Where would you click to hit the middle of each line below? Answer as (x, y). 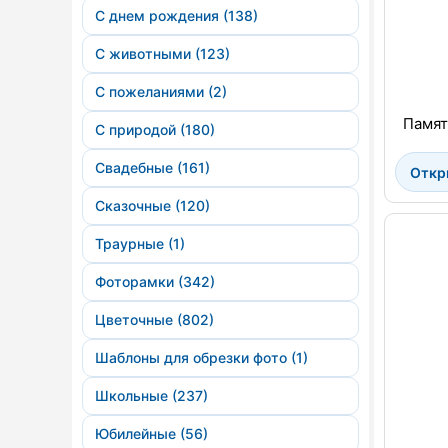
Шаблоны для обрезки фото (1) (201, 357)
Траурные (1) (140, 243)
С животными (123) (162, 53)
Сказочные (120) (152, 205)
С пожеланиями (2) (161, 91)
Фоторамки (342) (155, 281)
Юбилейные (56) (151, 433)
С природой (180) (155, 129)
